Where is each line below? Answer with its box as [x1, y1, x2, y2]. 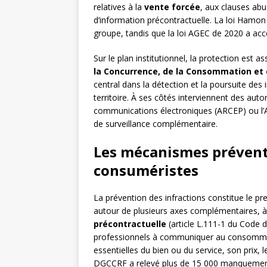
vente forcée [144, 1, 200, 13]
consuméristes [94, 160, 198, 181]
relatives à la [94, 1, 144, 13]
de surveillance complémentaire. [94, 118, 218, 130]
